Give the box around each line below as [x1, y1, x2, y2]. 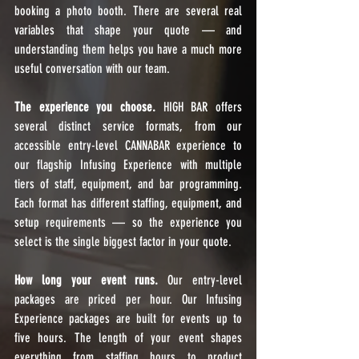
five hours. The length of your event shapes [14, 330, 242, 345]
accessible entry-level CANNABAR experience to [14, 138, 242, 153]
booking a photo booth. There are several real [14, 3, 242, 18]
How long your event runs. [14, 272, 159, 288]
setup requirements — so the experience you [14, 215, 242, 230]
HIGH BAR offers [155, 99, 242, 115]
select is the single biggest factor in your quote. [14, 234, 232, 249]
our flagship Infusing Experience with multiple [14, 157, 242, 172]
